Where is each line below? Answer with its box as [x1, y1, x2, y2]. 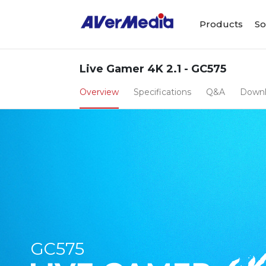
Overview [80, 87, 119, 97]
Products [199, 18, 243, 30]
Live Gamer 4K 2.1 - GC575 [80, 62, 227, 75]
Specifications [134, 87, 192, 97]
